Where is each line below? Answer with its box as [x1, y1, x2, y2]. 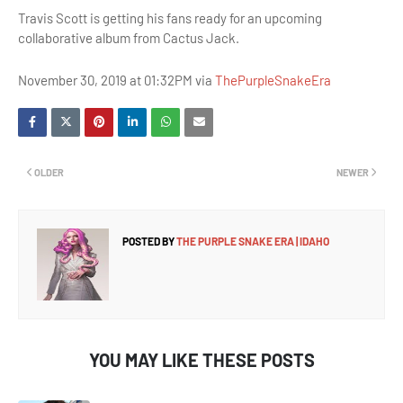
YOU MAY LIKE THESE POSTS [88, 349, 315, 371]
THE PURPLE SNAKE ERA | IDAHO [175, 235, 329, 247]
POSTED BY [122, 235, 175, 247]
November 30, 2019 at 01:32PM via [18, 72, 215, 88]
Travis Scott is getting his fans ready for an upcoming [18, 10, 322, 26]
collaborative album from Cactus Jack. [18, 30, 239, 46]
